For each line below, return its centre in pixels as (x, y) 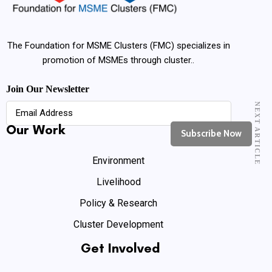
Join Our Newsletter (48, 89)
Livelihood (118, 182)
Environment (119, 160)
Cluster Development (119, 224)
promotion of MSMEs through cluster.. (119, 60)
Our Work (36, 129)
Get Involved (120, 248)
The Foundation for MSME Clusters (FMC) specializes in (118, 45)
